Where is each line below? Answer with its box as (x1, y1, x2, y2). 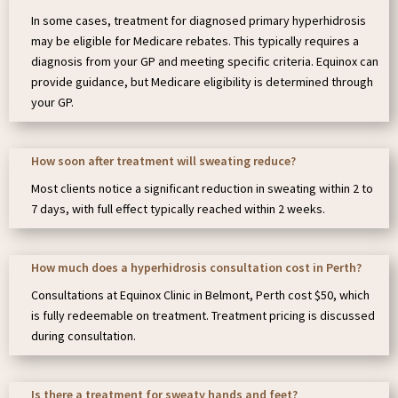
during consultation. (31, 328, 136, 345)
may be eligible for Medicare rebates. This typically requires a (31, 33, 359, 50)
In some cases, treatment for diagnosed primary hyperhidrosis (31, 12, 366, 29)
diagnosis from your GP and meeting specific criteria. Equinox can (31, 53, 378, 70)
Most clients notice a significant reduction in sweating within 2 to (31, 180, 373, 197)
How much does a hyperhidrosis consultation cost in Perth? (31, 259, 362, 276)
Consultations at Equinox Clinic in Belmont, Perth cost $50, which (31, 287, 370, 304)
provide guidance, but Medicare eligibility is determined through (31, 74, 373, 91)
